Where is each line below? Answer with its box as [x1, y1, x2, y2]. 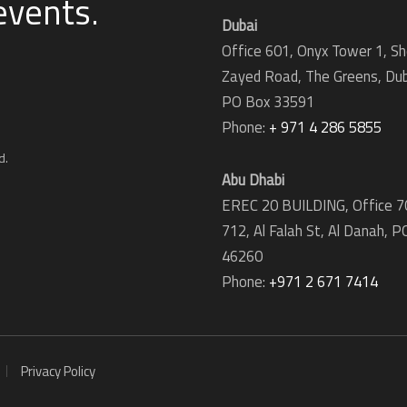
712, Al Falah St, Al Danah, [222, 219, 392, 243]
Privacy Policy [21, 360, 96, 382]
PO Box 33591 [222, 90, 314, 114]
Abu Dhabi [222, 168, 284, 192]
